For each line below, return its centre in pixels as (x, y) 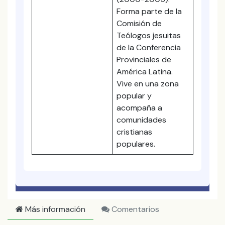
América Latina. (145, 72)
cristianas (134, 132)
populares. (136, 144)
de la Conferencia (149, 47)
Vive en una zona (148, 84)
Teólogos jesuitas (149, 35)
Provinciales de (144, 60)
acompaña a (139, 108)
